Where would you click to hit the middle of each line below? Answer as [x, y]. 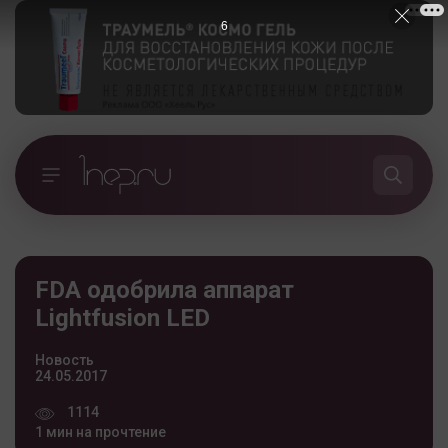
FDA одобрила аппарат [164, 289]
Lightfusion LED [122, 317]
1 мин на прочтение [100, 431]
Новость [64, 359]
